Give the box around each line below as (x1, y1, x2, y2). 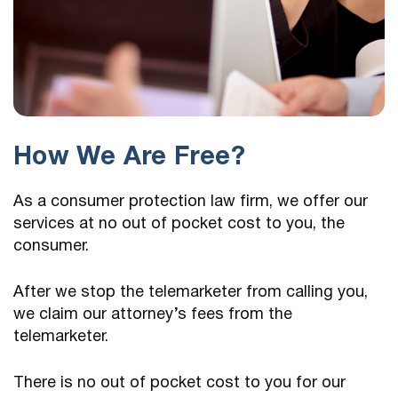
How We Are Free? (13, 145, 245, 170)
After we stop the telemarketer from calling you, (13, 284, 368, 300)
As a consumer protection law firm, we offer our (13, 194, 368, 210)
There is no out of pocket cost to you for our (13, 375, 346, 391)
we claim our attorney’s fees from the (13, 306, 292, 322)
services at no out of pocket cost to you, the (13, 216, 345, 232)
